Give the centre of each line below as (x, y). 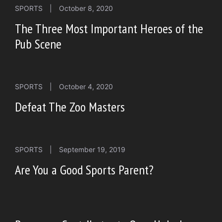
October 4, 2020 (86, 87)
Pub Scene (38, 44)
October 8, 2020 (86, 8)
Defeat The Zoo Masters (70, 107)
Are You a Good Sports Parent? (84, 170)
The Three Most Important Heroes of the (109, 29)
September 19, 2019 (92, 150)
